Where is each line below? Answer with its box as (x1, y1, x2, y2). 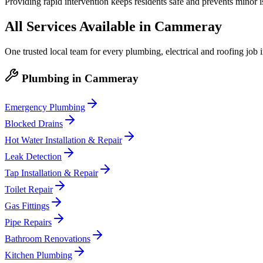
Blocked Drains (5, 118, 63, 129)
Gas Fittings (5, 200, 49, 211)
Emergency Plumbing (5, 102, 85, 112)
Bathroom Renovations (5, 233, 90, 244)
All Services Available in (5, 19, 154, 35)
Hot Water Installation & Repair (5, 134, 122, 145)
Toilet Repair (5, 184, 53, 194)
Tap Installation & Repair (5, 167, 98, 178)
